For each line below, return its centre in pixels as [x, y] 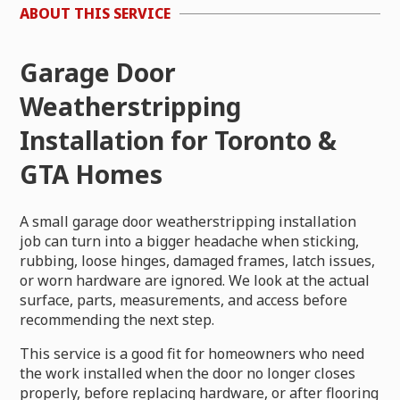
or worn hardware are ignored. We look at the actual [195, 280]
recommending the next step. [117, 319]
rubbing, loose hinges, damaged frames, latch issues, [198, 260]
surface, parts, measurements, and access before [184, 300]
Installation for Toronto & [179, 140]
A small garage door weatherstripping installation [188, 221]
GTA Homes [92, 174]
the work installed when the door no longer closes [188, 373]
